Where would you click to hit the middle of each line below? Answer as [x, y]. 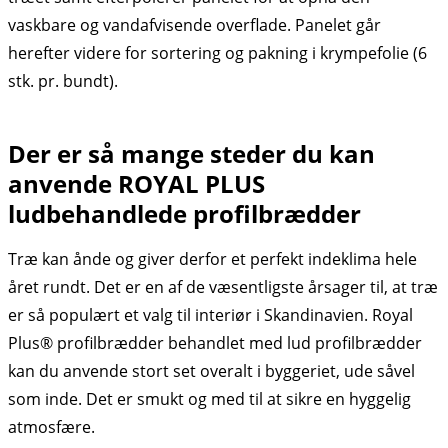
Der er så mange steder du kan [191, 154]
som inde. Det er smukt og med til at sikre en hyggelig [209, 399]
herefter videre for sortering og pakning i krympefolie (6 [217, 53]
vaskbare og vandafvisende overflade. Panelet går [194, 25]
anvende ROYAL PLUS [136, 184]
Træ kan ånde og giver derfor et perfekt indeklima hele [212, 259]
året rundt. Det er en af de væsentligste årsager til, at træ [223, 287]
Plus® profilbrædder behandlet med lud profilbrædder [215, 343]
